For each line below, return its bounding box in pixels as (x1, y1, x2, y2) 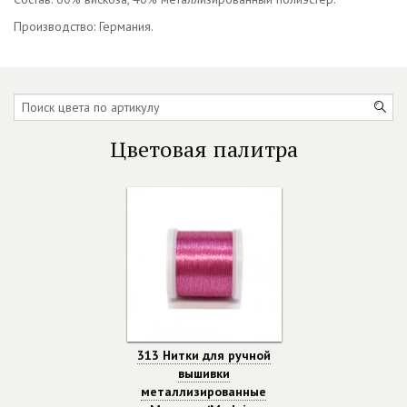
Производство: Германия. (14, 18, 154, 35)
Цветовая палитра (109, 134, 298, 164)
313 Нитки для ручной (136, 347, 271, 363)
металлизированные (141, 383, 266, 400)
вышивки (177, 365, 230, 382)
